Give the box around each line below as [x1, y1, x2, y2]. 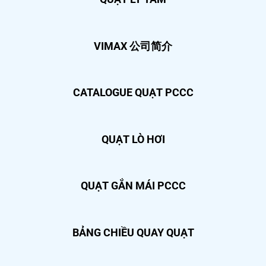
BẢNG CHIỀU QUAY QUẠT [72, 226, 194, 239]
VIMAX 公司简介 [94, 39, 172, 52]
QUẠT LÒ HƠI [101, 132, 165, 145]
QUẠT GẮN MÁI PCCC [80, 179, 186, 192]
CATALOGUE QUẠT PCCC [72, 86, 194, 99]
